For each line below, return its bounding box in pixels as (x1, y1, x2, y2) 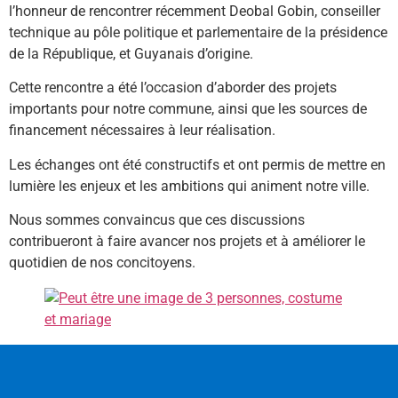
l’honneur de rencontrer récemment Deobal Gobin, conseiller (9, 3, 380, 20)
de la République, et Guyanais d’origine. (9, 45, 253, 62)
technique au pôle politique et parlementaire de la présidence (9, 24, 387, 41)
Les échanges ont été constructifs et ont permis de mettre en (9, 155, 386, 173)
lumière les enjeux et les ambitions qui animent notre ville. (9, 177, 370, 195)
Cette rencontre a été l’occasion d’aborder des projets (9, 79, 337, 97)
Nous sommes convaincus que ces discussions (9, 211, 305, 229)
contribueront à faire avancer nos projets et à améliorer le (9, 233, 365, 251)
